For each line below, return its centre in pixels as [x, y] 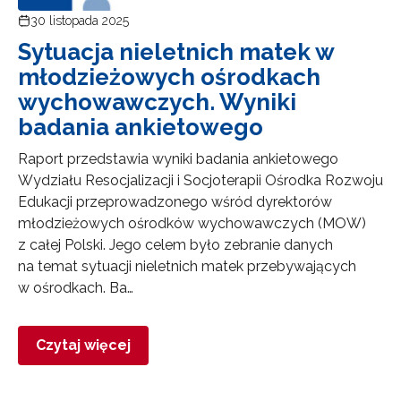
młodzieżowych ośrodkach [169, 77]
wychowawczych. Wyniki [157, 102]
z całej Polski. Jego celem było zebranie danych [175, 244]
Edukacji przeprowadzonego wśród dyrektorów [175, 201]
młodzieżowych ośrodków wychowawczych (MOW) [192, 223]
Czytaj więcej [83, 345]
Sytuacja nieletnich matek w [176, 51]
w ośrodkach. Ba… [76, 287]
